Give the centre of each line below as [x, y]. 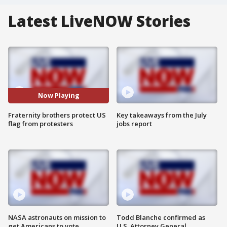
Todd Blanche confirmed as [161, 218]
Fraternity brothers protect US [57, 115]
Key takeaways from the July [162, 115]
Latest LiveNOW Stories [99, 21]
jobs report [134, 123]
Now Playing [59, 96]
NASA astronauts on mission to [57, 218]
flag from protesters [41, 123]
